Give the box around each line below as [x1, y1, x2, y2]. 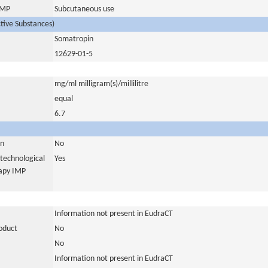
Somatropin [54, 35, 93, 44]
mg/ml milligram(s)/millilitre [54, 80, 148, 89]
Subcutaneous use [54, 5, 114, 14]
